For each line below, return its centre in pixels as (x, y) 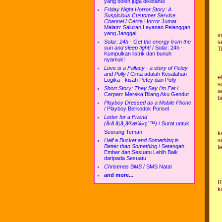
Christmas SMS (123, 166)
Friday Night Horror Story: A (138, 9)
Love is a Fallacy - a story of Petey (146, 68)
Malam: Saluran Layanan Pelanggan (147, 27)
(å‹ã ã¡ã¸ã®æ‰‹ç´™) (131, 123)
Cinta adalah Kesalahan (159, 74)
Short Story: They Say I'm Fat (140, 88)
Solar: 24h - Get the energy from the (147, 42)
